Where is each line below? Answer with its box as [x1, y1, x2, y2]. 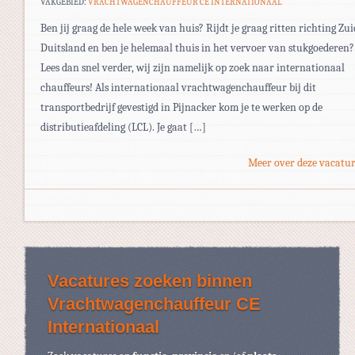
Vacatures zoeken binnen [48, 270, 252, 291]
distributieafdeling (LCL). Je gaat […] [40, 120, 206, 134]
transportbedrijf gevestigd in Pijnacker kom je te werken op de [40, 100, 323, 114]
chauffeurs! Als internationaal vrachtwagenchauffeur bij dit [40, 80, 316, 94]
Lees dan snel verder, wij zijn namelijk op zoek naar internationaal [40, 60, 345, 74]
